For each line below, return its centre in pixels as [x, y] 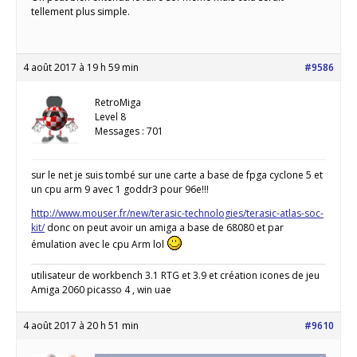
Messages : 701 [129, 131]
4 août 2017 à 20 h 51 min [81, 326]
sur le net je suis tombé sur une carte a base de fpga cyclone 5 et [177, 175]
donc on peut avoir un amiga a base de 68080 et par [164, 228]
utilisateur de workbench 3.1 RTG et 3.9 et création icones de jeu [175, 276]
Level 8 [110, 117]
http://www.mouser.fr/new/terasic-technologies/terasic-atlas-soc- [177, 214]
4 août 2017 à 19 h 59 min [81, 68]
